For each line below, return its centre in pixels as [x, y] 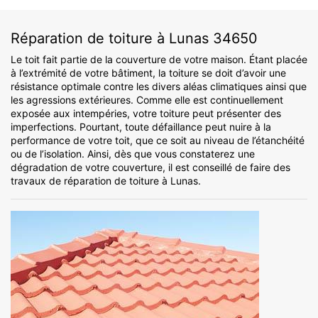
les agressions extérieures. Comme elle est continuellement [147, 100]
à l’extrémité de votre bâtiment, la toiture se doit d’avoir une [148, 73]
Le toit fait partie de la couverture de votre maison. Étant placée [159, 60]
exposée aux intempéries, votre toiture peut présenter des [146, 114]
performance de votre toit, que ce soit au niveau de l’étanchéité [158, 141]
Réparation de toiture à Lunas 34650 [134, 39]
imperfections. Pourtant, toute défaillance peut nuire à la [141, 127]
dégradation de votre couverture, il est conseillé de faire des [150, 168]
